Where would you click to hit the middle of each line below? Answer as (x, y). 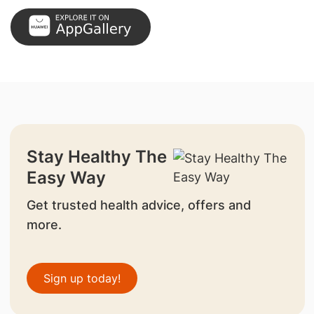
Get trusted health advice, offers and (138, 205)
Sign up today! (82, 278)
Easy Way (66, 177)
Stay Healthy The (96, 156)
